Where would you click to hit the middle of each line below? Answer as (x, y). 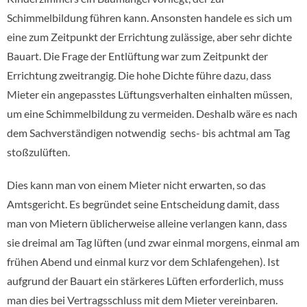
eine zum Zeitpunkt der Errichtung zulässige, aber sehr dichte (149, 37)
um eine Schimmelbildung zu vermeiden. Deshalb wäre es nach (152, 113)
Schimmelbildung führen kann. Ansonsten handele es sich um (149, 17)
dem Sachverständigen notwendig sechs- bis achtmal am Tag (148, 133)
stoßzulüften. (38, 152)
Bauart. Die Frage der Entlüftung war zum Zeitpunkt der (137, 56)
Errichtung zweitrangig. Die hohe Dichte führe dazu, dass (139, 75)
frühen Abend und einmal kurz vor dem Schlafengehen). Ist (143, 261)
